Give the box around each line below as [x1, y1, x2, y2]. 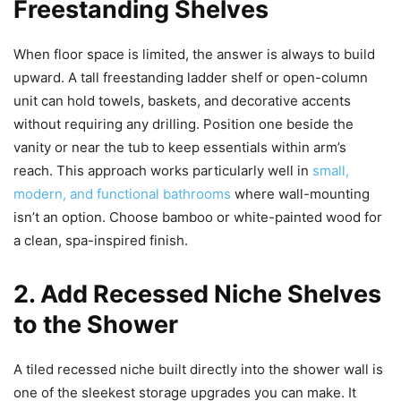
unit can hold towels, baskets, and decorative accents [13, 92, 351, 110]
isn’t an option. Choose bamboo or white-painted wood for [13, 209, 382, 226]
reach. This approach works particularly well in [13, 162, 312, 180]
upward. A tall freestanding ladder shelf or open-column [13, 69, 368, 87]
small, [312, 162, 349, 180]
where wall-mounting [231, 185, 370, 203]
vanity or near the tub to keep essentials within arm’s [13, 139, 346, 157]
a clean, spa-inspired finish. [13, 232, 188, 250]
